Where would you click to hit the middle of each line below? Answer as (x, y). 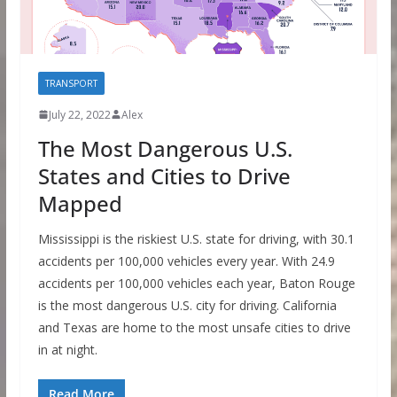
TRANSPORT (71, 83)
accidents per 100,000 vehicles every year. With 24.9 (186, 261)
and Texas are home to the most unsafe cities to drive (194, 327)
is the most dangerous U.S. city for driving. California (187, 305)
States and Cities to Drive (164, 175)
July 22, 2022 (79, 114)
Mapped (80, 203)
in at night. (67, 349)
